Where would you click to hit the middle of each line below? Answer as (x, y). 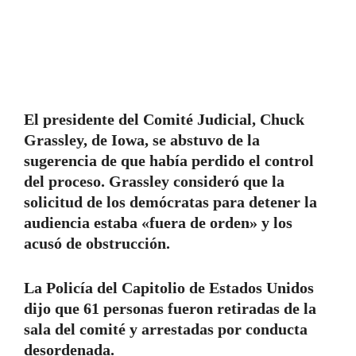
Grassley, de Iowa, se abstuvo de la (142, 140)
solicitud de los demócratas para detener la (170, 202)
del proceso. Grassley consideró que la (154, 182)
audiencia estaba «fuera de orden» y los (158, 223)
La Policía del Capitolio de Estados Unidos (169, 288)
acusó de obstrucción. (97, 244)
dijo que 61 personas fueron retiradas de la (170, 309)
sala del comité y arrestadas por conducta (166, 329)
